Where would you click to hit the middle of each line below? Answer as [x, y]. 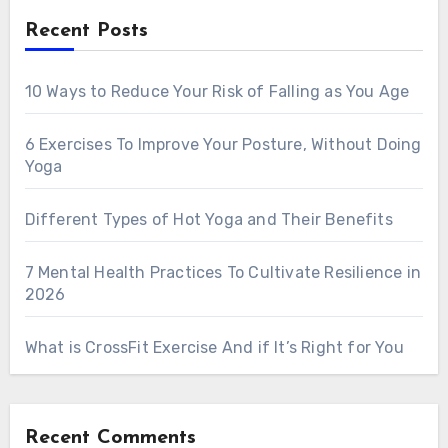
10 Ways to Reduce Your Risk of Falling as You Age [217, 92]
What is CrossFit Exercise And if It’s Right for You [214, 348]
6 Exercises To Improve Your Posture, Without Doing [223, 145]
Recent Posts [86, 31]
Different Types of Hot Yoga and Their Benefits [208, 220]
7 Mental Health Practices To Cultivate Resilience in [222, 273]
